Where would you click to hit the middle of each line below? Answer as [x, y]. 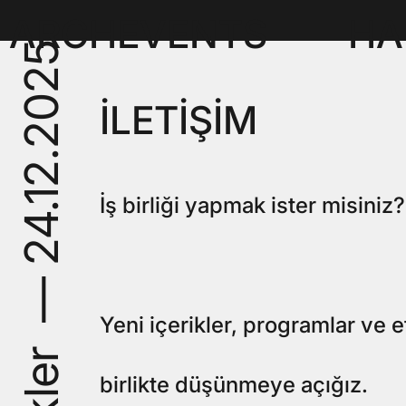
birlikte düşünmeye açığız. [234, 385]
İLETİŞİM [179, 121]
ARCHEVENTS [138, 34]
